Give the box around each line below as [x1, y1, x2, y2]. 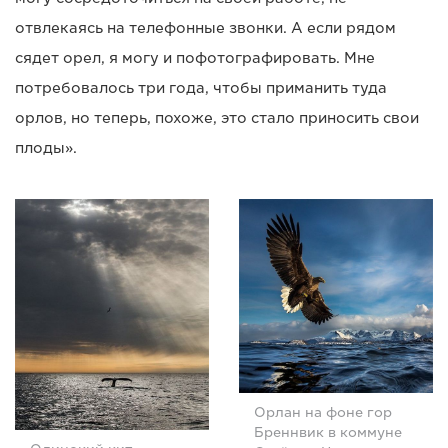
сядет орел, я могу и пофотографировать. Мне [15, 49, 375, 66]
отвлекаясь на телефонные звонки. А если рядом [15, 19, 396, 36]
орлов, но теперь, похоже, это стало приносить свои [15, 109, 419, 126]
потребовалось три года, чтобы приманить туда [15, 79, 387, 96]
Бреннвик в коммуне [254, 424, 402, 440]
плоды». [15, 139, 77, 156]
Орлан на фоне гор [254, 404, 392, 420]
